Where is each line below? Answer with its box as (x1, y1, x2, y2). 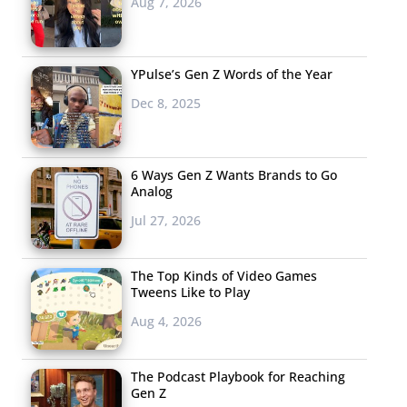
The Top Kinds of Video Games (131, 266, 317, 284)
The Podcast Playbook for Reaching (131, 367, 345, 385)
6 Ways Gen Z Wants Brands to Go (131, 165, 337, 184)
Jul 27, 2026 (131, 211, 201, 229)
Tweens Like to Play (131, 283, 250, 301)
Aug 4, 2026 (131, 312, 202, 330)
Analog (131, 182, 173, 200)
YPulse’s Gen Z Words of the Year (131, 65, 333, 83)
